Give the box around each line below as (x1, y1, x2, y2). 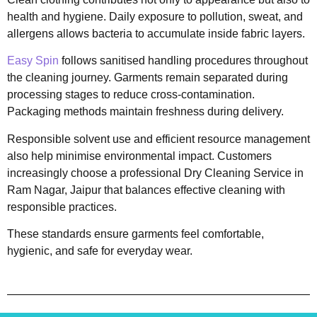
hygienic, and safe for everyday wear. (7, 244, 192, 257)
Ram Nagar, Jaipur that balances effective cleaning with (7, 183, 285, 196)
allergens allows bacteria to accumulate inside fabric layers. (7, 27, 305, 40)
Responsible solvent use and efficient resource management (7, 132, 310, 145)
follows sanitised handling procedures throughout (59, 54, 308, 67)
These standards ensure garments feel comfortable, (7, 227, 264, 240)
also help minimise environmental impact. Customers (7, 149, 272, 162)
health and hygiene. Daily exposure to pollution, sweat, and (7, 10, 303, 23)
